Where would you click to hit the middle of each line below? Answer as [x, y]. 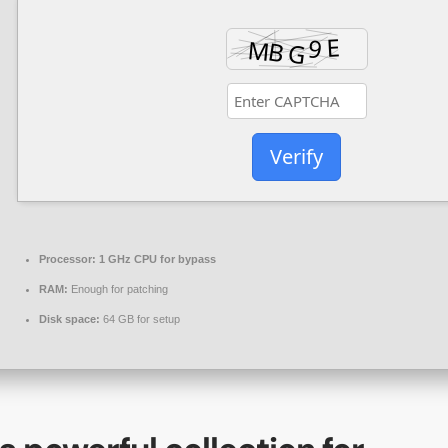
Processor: [67, 259]
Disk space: [69, 319]
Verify [296, 157]
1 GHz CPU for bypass [156, 259]
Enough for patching [118, 289]
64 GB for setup [140, 319]
